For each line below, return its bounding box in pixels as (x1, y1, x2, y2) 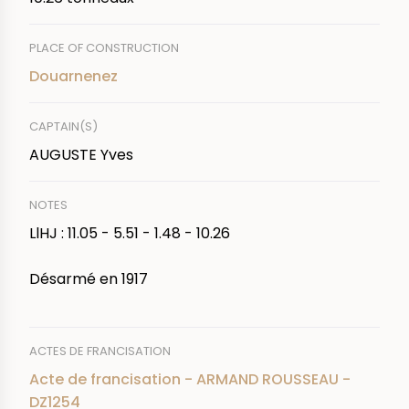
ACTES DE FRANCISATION (29, 341, 171, 360)
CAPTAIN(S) (29, 117, 98, 135)
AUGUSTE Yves (29, 143, 133, 165)
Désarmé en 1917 (29, 267, 148, 289)
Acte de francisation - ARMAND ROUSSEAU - (29, 368, 351, 390)
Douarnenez (29, 65, 118, 87)
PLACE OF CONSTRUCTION (29, 38, 179, 57)
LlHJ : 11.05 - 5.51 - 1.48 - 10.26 (29, 222, 230, 244)
